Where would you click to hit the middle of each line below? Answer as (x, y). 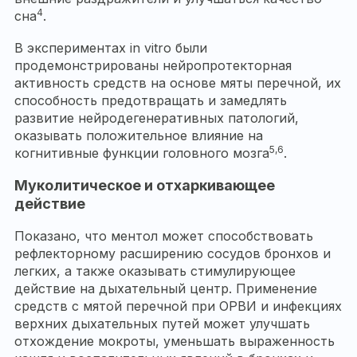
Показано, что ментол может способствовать (164, 236)
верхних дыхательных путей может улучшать (162, 324)
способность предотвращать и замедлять (151, 101)
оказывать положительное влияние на (139, 136)
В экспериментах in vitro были (111, 48)
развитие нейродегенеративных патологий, (157, 118)
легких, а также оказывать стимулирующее (155, 271)
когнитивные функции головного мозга (142, 153)
